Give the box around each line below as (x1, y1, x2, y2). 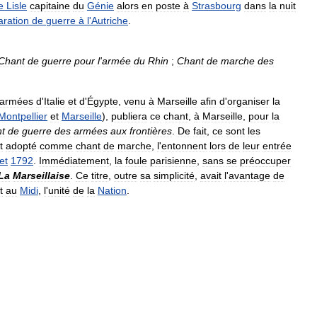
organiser (227, 96, 270, 107)
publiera (111, 110, 147, 122)
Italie (44, 96, 65, 107)
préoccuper (240, 155, 291, 166)
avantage (229, 170, 270, 181)
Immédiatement (39, 155, 109, 166)
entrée (263, 140, 292, 151)
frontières (129, 125, 172, 137)
